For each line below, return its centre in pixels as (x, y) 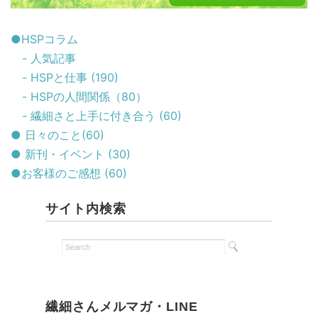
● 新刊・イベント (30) (71, 154)
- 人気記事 (43, 59)
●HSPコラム (44, 39)
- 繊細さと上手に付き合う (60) (96, 116)
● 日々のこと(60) (57, 135)
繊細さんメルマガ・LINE (122, 307)
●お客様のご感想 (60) (69, 174)
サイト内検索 (86, 209)
